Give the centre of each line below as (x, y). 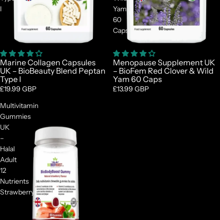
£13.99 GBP (131, 89)
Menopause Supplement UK (164, 63)
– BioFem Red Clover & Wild (163, 71)
